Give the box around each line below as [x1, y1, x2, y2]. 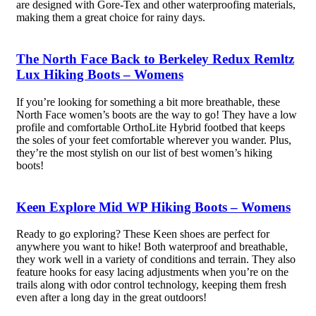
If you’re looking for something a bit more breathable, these [16, 95, 280, 108]
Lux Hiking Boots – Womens [16, 67, 183, 83]
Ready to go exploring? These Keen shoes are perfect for [16, 228, 269, 241]
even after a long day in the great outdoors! [16, 291, 207, 304]
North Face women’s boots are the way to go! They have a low [16, 108, 297, 121]
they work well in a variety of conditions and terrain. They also [16, 253, 296, 266]
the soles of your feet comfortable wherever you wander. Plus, [16, 133, 291, 146]
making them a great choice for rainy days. [16, 11, 205, 24]
